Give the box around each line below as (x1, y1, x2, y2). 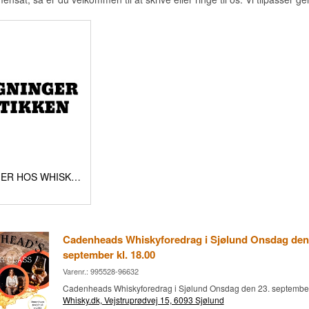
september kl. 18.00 (62, 246, 155, 262)
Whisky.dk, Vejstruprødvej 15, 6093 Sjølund (62, 293, 224, 306)
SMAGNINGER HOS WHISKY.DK (71, 169, 81, 183)
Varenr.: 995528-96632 (62, 265, 139, 277)
